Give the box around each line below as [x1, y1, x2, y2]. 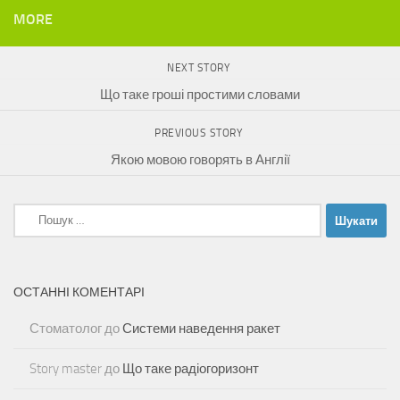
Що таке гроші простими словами [100, 86, 300, 103]
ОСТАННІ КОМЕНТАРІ [13, 285, 145, 301]
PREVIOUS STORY [154, 127, 246, 140]
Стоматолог [29, 321, 102, 337]
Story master [29, 361, 102, 378]
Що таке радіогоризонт [122, 361, 259, 378]
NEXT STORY [167, 62, 233, 75]
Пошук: [12, 205, 56, 222]
